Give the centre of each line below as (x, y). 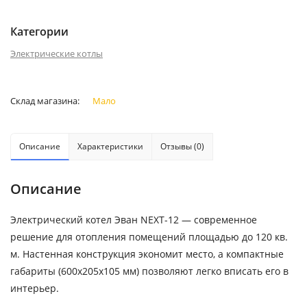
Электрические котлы (57, 53)
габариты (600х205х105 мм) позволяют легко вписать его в (149, 271)
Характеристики (110, 146)
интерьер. (35, 288)
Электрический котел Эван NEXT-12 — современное (134, 220)
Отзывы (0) (182, 146)
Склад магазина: (46, 101)
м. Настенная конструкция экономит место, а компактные (147, 254)
